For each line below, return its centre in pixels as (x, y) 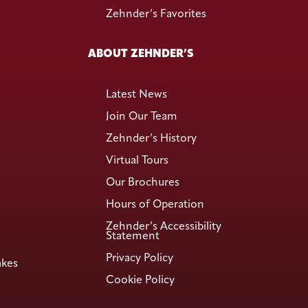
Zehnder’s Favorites (156, 14)
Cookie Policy (141, 281)
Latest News (137, 95)
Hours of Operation (155, 205)
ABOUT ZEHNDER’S (141, 55)
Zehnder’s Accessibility (164, 227)
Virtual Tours (137, 161)
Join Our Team (142, 117)
